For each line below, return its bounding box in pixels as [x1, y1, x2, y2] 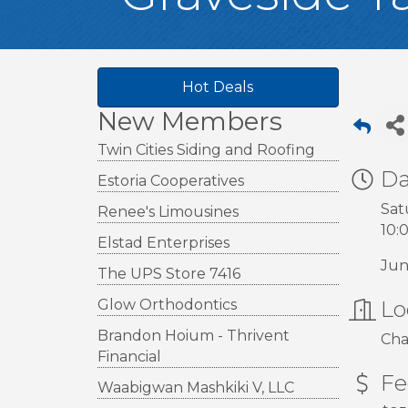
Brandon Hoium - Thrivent [97, 326, 290, 344]
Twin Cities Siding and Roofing [97, 140, 315, 158]
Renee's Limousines [97, 202, 239, 220]
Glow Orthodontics [97, 295, 237, 313]
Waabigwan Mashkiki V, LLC [97, 378, 294, 396]
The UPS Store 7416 [97, 264, 240, 282]
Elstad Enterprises [97, 233, 229, 251]
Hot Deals [182, 77, 254, 96]
